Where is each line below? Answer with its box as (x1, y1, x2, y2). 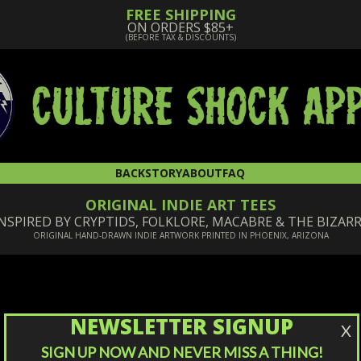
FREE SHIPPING (125, 5, 236, 24)
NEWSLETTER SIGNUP (70, 312, 294, 341)
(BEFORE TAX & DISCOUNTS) (125, 31, 236, 43)
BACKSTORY (115, 164, 183, 180)
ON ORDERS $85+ (127, 19, 234, 36)
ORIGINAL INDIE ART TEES (85, 194, 276, 214)
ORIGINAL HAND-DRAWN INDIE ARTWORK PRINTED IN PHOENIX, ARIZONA (32, 229, 329, 241)
